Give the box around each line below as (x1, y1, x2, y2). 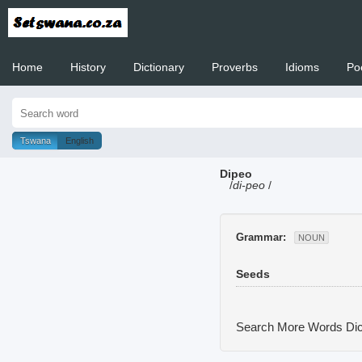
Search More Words (236, 319, 346, 334)
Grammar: (236, 230, 286, 243)
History (70, 61, 106, 74)
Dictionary (133, 61, 184, 74)
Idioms (285, 61, 319, 74)
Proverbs (212, 61, 258, 74)
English (65, 136, 94, 145)
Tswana (20, 136, 51, 145)
